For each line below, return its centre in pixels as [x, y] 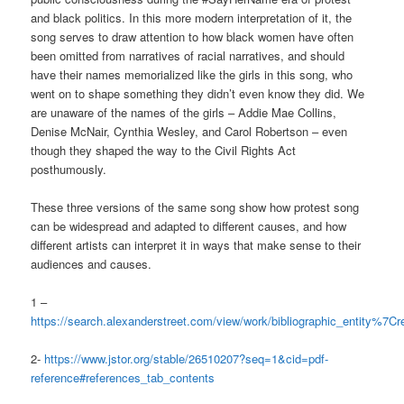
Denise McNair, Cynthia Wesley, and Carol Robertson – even [189, 131]
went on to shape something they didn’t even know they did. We [198, 93]
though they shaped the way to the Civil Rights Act [164, 150]
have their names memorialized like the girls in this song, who [192, 74]
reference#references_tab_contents [123, 378]
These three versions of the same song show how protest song [195, 207]
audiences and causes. [92, 263]
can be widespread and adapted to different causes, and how [189, 225]
